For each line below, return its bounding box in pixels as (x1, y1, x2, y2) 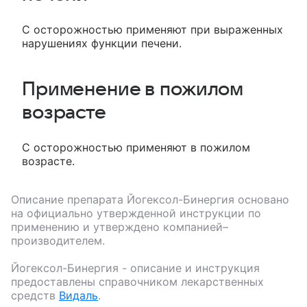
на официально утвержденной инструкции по (11, 206, 261, 221)
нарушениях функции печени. (22, 36, 182, 51)
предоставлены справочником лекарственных (11, 275, 264, 289)
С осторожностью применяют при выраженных (22, 23, 283, 37)
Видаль (59, 288, 98, 303)
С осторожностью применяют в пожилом (22, 140, 250, 155)
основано (234, 193, 289, 207)
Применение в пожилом (22, 79, 244, 100)
